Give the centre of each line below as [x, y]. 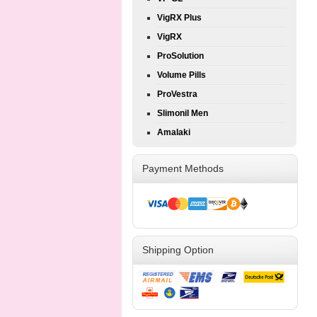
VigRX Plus [179, 18]
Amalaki [174, 132]
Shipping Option [178, 250]
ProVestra [177, 94]
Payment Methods [183, 168]
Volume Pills [181, 75]
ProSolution [180, 56]
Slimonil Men [183, 113]
